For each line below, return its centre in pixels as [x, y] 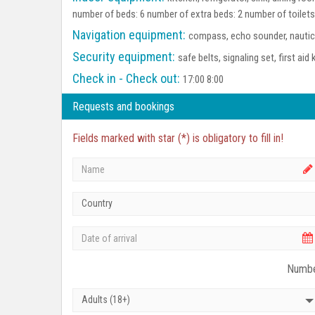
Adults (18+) [106, 300]
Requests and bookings [123, 107]
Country [97, 204]
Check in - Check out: [126, 79]
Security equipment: [124, 57]
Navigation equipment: [129, 35]
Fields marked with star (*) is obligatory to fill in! [178, 139]
